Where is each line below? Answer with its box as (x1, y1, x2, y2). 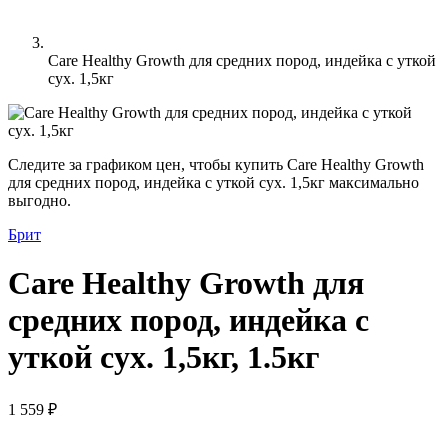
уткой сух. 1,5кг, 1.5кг (8, 339, 320, 376)
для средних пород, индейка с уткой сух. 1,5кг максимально (8, 174, 419, 191)
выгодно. (8, 192, 71, 209)
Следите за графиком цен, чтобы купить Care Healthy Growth (8, 156, 424, 173)
